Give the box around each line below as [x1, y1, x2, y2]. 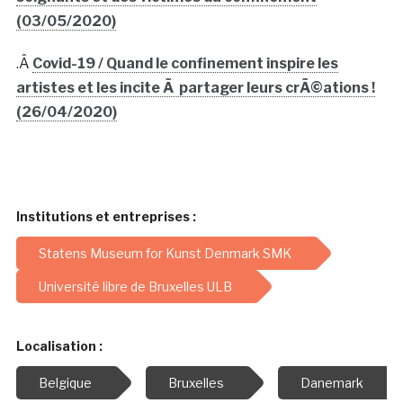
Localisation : [15, 337, 103, 354]
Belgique [38, 374, 92, 390]
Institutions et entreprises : [15, 208, 196, 224]
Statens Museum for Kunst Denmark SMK [38, 245, 291, 261]
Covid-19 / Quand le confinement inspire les [31, 54, 338, 72]
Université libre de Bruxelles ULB [38, 278, 232, 294]
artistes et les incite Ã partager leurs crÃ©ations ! [15, 78, 375, 96]
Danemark [300, 374, 363, 390]
